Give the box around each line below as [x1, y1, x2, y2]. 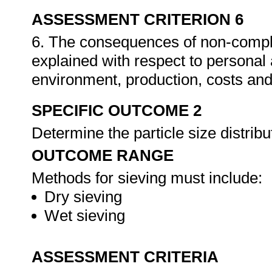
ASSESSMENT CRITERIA [32, 248, 219, 266]
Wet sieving [44, 206, 129, 225]
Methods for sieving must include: [32, 169, 262, 187]
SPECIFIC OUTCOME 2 [32, 101, 202, 120]
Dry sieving [44, 188, 122, 206]
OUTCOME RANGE [32, 146, 174, 165]
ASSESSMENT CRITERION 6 [32, 10, 243, 29]
